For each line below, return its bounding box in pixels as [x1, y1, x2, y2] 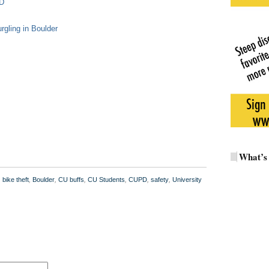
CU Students [88, 176, 125, 183]
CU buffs [58, 176, 84, 183]
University [172, 176, 202, 183]
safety [151, 176, 169, 183]
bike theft [2, 176, 29, 183]
